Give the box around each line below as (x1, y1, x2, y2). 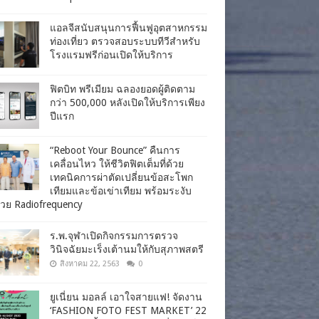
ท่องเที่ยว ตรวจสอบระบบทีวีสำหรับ (50, 35, 200, 47)
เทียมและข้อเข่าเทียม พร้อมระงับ (50, 184, 192, 197)
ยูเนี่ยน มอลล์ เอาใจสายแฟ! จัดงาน (50, 291, 202, 303)
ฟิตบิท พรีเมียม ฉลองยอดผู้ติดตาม (50, 83, 195, 95)
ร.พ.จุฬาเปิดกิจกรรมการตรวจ (50, 229, 178, 241)
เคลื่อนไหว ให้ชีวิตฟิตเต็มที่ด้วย (50, 157, 184, 169)
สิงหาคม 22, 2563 (60, 258, 120, 268)
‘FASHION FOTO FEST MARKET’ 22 (50, 304, 206, 316)
